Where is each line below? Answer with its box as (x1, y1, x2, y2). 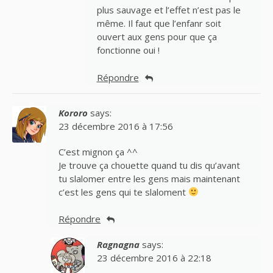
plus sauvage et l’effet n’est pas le (96, 4, 241, 16)
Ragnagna (96, 238, 140, 251)
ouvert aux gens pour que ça (96, 30, 217, 43)
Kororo (58, 106, 88, 119)
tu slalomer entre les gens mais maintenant (58, 172, 240, 185)
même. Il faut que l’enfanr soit (96, 17, 221, 30)
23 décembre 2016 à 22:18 (96, 252, 211, 264)
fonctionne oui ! (96, 44, 160, 57)
